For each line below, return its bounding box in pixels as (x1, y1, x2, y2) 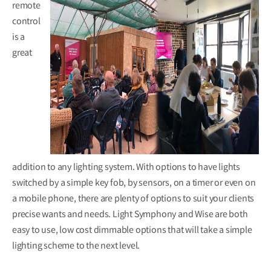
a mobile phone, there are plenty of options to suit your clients (12, 192, 255, 207)
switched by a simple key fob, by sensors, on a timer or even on (12, 177, 256, 191)
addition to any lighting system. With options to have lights (12, 161, 240, 175)
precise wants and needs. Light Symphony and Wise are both (12, 208, 248, 223)
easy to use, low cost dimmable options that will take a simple (12, 224, 252, 238)
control (12, 15, 41, 30)
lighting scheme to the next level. (12, 240, 140, 254)
